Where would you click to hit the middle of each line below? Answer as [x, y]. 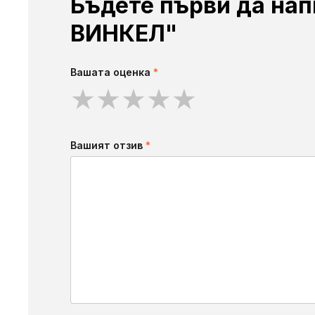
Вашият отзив [108, 146]
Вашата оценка [112, 72]
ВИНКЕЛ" [124, 34]
